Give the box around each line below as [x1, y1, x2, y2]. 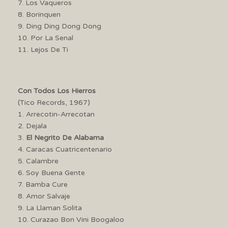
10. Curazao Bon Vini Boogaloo [18, 215, 124, 224]
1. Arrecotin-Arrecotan [18, 109, 95, 119]
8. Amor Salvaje [18, 191, 70, 201]
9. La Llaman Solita [18, 203, 102, 212]
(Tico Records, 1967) [18, 98, 90, 107]
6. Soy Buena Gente [18, 168, 85, 177]
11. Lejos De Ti [18, 45, 68, 54]
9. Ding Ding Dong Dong [18, 21, 101, 31]
